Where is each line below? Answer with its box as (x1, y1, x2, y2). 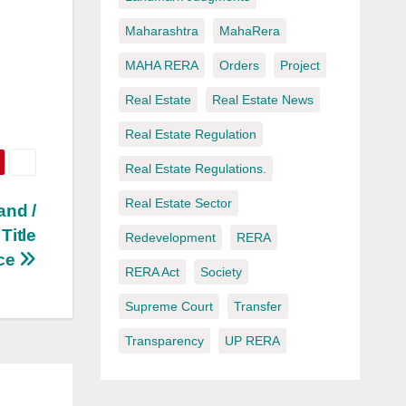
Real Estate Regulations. (124, 161, 266, 177)
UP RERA (224, 333, 280, 349)
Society (199, 265, 242, 280)
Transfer (233, 299, 282, 314)
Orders (218, 58, 259, 73)
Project (279, 58, 320, 73)
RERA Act (124, 265, 179, 280)
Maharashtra (124, 24, 198, 39)
